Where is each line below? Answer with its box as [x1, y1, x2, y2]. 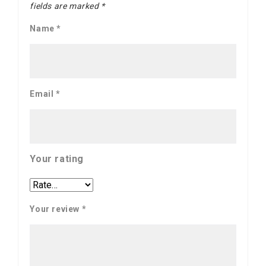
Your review [30, 204, 82, 214]
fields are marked [30, 1, 102, 11]
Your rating [30, 153, 84, 165]
